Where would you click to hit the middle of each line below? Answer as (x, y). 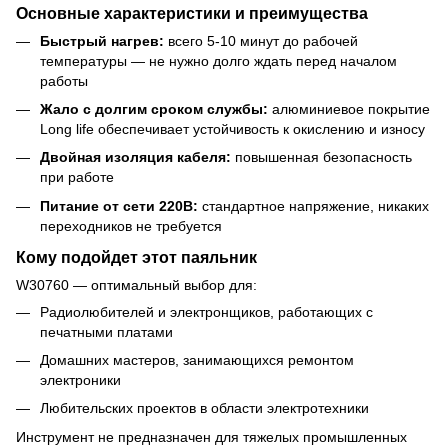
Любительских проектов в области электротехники (204, 408)
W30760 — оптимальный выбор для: (136, 284)
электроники (80, 379)
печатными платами (106, 331)
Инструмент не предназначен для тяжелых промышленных (211, 436)
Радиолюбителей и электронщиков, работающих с (206, 311)
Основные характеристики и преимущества (192, 12)
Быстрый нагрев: (102, 40)
